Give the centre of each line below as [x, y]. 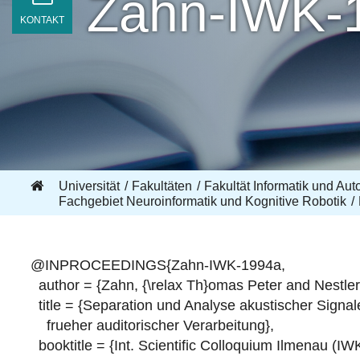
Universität [89, 186]
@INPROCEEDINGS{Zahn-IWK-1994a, [157, 265]
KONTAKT [42, 20]
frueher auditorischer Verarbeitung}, [152, 325]
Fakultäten [162, 186]
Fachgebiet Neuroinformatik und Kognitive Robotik [202, 201]
